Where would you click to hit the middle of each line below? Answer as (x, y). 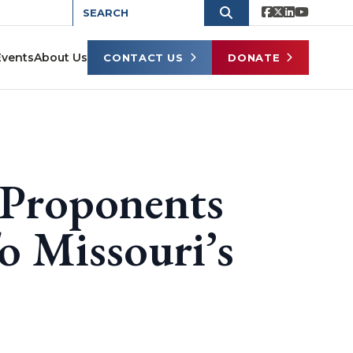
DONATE (254, 57)
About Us (61, 58)
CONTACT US (143, 57)
